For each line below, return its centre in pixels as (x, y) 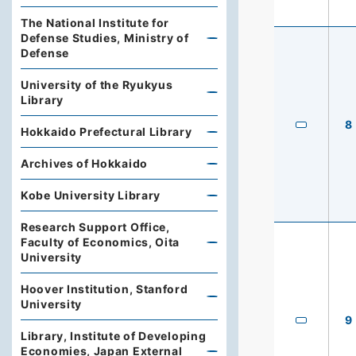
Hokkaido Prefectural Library (106, 132)
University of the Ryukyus (97, 85)
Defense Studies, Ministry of (105, 38)
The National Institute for (95, 23)
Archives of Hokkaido (84, 163)
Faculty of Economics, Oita (101, 242)
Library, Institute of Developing (114, 336)
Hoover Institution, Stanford (104, 289)
